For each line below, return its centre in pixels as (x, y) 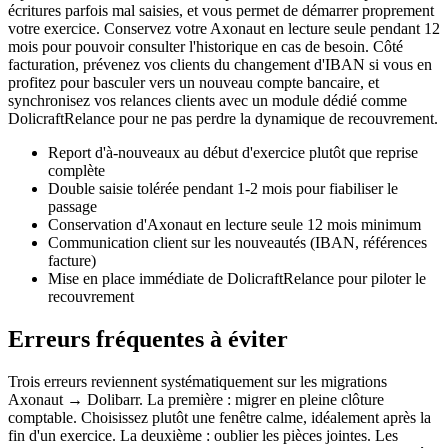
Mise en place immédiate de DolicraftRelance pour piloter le (237, 278)
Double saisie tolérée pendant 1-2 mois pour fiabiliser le (223, 188)
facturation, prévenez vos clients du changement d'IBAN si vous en (220, 64)
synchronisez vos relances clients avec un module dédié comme (207, 100)
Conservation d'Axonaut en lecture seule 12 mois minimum (234, 224)
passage (72, 206)
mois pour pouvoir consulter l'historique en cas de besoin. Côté (205, 46)
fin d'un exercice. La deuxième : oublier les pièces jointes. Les (203, 435)
